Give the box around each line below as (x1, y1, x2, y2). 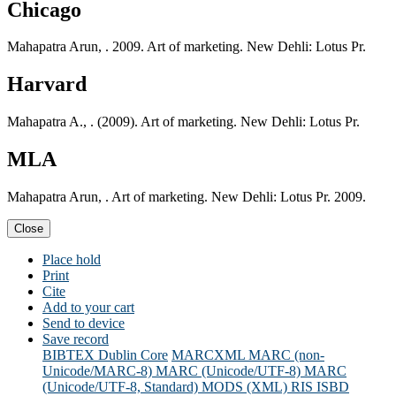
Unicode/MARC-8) (42, 363, 152, 379)
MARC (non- (248, 347, 324, 363)
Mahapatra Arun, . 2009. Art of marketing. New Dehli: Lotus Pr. (7, 39, 366, 55)
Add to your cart (42, 300, 134, 316)
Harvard (7, 72, 87, 96)
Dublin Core (98, 347, 168, 363)
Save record (42, 331, 109, 347)
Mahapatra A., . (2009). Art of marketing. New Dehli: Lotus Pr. (7, 114, 360, 130)
